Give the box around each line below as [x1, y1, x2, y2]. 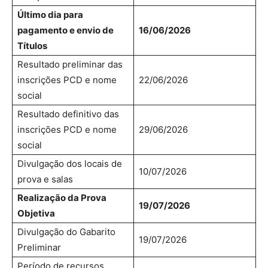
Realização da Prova [17, 191, 106, 203]
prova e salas [17, 173, 73, 185]
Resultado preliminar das [17, 58, 123, 70]
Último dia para [17, 8, 83, 20]
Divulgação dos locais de [17, 157, 122, 169]
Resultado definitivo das [17, 108, 119, 120]
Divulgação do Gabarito [17, 226, 115, 237]
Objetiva [17, 207, 55, 219]
